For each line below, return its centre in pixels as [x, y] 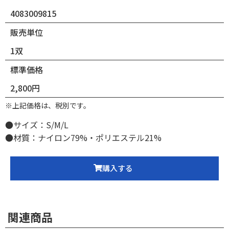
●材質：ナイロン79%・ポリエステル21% [83, 137]
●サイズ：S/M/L [37, 124]
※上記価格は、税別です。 [48, 105]
